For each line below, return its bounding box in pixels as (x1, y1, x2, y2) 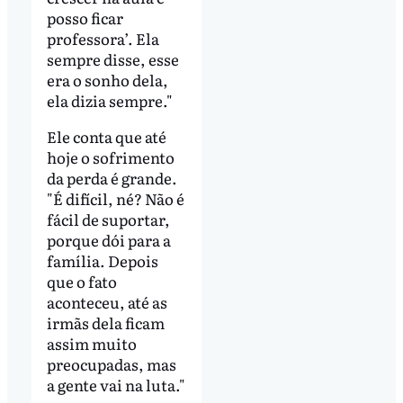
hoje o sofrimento (46, 146, 175, 169)
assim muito (46, 332, 137, 355)
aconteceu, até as (46, 291, 167, 314)
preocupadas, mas (46, 353, 176, 376)
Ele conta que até (46, 125, 166, 148)
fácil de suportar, (46, 208, 170, 231)
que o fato (46, 270, 117, 293)
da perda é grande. (46, 166, 177, 190)
